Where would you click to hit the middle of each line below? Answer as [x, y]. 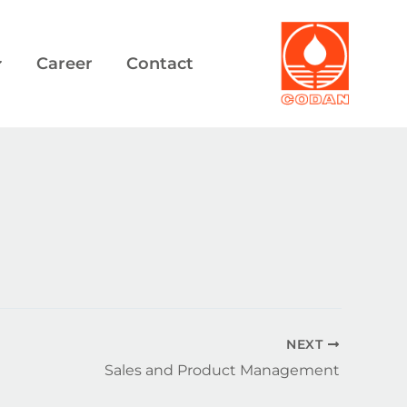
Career [64, 64]
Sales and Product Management [222, 371]
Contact [159, 64]
